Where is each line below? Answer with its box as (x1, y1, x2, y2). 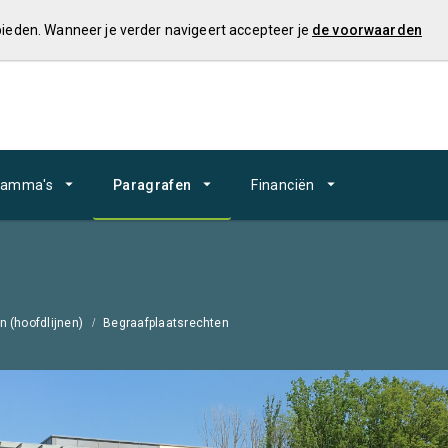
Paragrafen (112, 177, 192, 193)
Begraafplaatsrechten (103, 316, 229, 330)
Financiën (251, 177, 315, 193)
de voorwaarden (311, 22, 422, 38)
